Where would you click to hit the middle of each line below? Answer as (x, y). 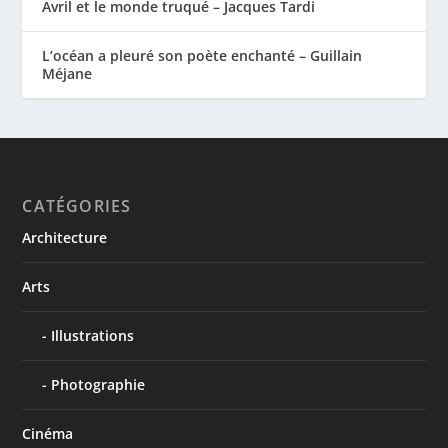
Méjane (67, 73)
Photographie (98, 384)
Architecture (65, 237)
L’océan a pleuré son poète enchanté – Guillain (202, 55)
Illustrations (93, 335)
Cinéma (48, 433)
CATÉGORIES (77, 205)
